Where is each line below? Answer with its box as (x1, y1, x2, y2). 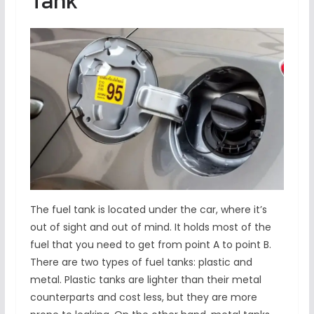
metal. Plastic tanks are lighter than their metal (29, 273, 261, 287)
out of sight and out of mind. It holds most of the (29, 220, 271, 235)
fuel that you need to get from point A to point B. (29, 238, 271, 252)
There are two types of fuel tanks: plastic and (29, 255, 252, 270)
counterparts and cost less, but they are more (29, 290, 257, 305)
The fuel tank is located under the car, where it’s (29, 203, 267, 217)
